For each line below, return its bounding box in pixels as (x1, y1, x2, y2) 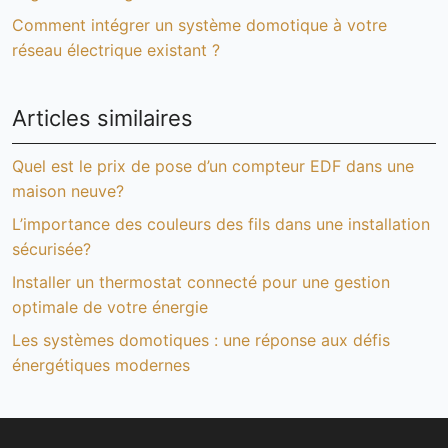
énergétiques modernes (12, 355, 190, 375)
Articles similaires (12, 105, 193, 131)
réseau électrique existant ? (12, 40, 220, 60)
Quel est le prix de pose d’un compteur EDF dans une (12, 156, 414, 176)
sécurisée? (12, 239, 91, 259)
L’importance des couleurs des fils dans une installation (12, 214, 430, 234)
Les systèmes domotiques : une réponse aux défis (12, 330, 390, 350)
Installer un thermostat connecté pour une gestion (12, 272, 390, 292)
